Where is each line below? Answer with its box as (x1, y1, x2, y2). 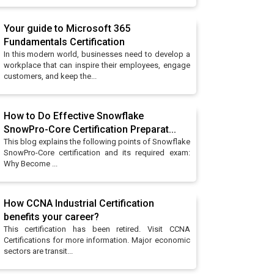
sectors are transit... (3, 246, 73, 256)
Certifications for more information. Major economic (3, 235, 190, 245)
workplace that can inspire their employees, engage (3, 61, 190, 70)
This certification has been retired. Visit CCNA (3, 224, 190, 234)
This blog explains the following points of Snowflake (3, 137, 190, 146)
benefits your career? (3, 211, 99, 223)
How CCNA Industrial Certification (3, 198, 154, 209)
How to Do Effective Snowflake (3, 110, 144, 122)
